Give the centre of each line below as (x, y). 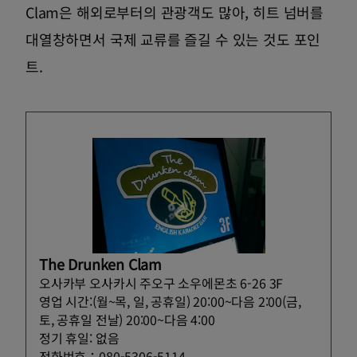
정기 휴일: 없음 (79, 337)
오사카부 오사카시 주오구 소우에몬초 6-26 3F (161, 282)
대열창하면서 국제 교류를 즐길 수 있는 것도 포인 (173, 39)
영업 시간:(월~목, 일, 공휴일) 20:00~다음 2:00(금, (170, 301)
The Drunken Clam (101, 263)
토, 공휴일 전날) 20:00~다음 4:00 (127, 319)
